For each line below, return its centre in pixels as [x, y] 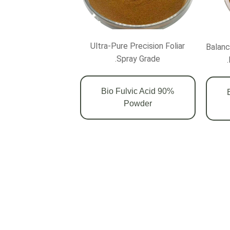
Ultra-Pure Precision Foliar [138, 46]
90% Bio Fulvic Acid [129, 91]
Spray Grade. [139, 59]
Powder [138, 103]
